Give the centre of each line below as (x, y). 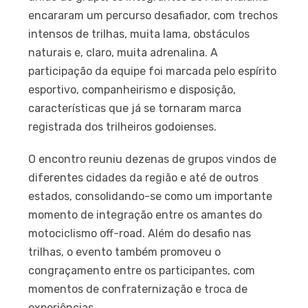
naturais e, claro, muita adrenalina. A (123, 52)
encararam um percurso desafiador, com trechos (153, 15)
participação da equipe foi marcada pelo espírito (153, 71)
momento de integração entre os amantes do (145, 214)
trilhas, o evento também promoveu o (125, 252)
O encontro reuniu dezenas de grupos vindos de (153, 159)
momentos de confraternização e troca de (138, 289)
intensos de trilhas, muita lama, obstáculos (139, 34)
